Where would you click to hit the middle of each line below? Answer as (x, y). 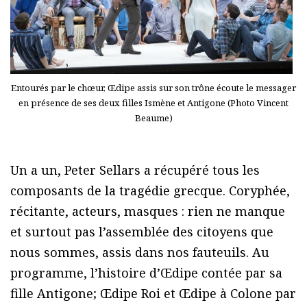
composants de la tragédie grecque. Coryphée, (150, 190)
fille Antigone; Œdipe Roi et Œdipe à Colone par (153, 293)
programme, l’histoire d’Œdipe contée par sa (146, 272)
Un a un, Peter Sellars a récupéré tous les (135, 170)
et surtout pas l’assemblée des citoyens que (142, 231)
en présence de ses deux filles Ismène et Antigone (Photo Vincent (153, 102)
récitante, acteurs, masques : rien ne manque (148, 211)
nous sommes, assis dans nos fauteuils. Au (140, 252)
